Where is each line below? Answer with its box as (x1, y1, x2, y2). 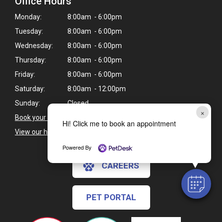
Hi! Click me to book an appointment (62, 118, 176, 129)
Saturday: (15, 85, 45, 93)
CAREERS (101, 161, 139, 171)
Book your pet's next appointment (15, 113, 120, 122)
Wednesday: (15, 42, 53, 50)
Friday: (15, 70, 35, 79)
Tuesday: (15, 27, 43, 36)
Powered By (62, 143, 93, 151)
